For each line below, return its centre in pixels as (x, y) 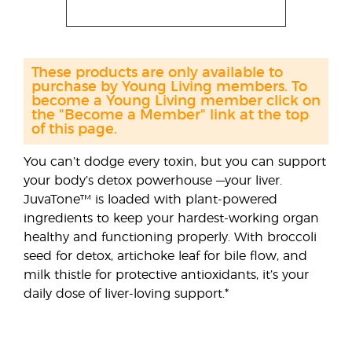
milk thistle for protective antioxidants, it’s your (166, 275)
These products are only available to (157, 73)
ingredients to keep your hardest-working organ (171, 218)
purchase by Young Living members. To (169, 87)
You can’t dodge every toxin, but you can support (175, 162)
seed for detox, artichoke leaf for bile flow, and (165, 256)
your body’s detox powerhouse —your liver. (153, 181)
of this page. (74, 130)
